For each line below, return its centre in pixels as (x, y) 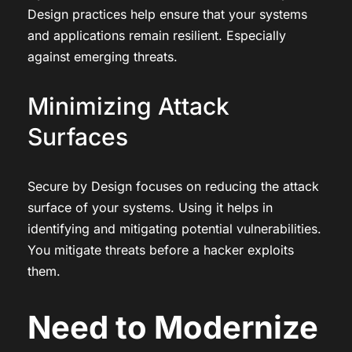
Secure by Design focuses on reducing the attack (173, 186)
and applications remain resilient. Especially (157, 35)
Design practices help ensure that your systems (167, 14)
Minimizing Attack (128, 106)
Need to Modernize (173, 327)
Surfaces (78, 136)
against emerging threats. (103, 56)
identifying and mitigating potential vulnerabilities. (174, 228)
